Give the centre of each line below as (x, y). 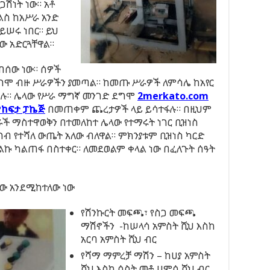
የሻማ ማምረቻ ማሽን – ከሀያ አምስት (146, 256)
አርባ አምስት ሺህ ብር (119, 239)
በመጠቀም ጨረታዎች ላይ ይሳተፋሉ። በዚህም (128, 109)
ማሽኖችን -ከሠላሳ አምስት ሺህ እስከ (148, 226)
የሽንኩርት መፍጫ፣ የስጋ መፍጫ (138, 213)
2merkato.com (173, 96)
